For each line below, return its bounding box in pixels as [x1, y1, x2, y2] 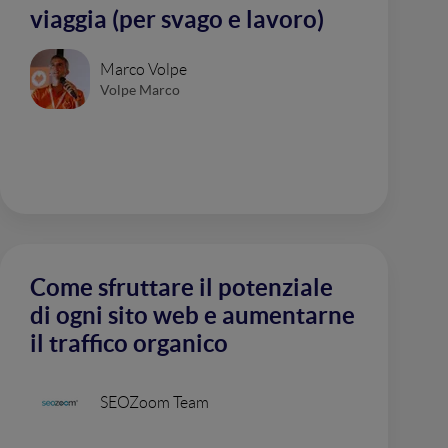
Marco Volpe [100, 60, 187, 78]
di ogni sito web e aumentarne [30, 302, 355, 329]
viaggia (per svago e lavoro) [30, 6, 324, 33]
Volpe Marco [100, 81, 180, 98]
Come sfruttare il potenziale [30, 274, 333, 301]
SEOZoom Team [100, 394, 209, 411]
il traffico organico [30, 330, 228, 357]
